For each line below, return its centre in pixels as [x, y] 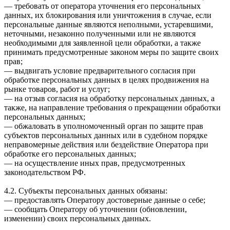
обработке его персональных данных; [70, 154]
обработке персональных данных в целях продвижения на [107, 80]
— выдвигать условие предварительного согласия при [100, 70]
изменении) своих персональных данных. [78, 218]
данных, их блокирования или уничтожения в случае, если [108, 15]
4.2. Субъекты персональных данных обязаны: [86, 190]
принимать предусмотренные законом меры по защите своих [111, 52]
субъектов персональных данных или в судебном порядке [106, 135]
